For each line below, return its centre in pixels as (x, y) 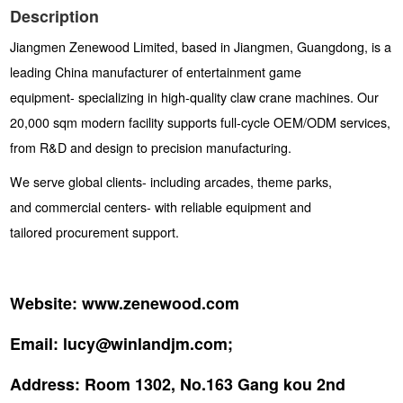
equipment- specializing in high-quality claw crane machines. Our (194, 98)
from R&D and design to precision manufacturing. (150, 148)
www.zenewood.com (158, 304)
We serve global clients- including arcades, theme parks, (170, 182)
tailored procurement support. (96, 233)
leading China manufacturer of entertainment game (155, 72)
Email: (34, 344)
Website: (43, 304)
